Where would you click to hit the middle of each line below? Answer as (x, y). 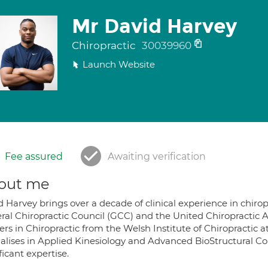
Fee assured (34, 156)
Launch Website (118, 64)
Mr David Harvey (154, 26)
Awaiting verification (157, 156)
